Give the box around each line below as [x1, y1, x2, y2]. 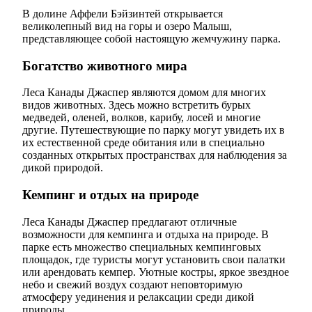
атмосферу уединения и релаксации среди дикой [22, 290, 254, 303]
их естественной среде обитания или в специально [22, 136, 265, 149]
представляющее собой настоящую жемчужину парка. [22, 32, 281, 45]
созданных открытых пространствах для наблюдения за [22, 149, 287, 162]
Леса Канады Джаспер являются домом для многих [22, 86, 266, 99]
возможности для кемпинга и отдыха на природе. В [22, 228, 269, 240]
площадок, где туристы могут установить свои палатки [22, 253, 286, 265]
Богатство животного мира [22, 58, 187, 73]
